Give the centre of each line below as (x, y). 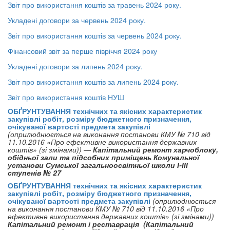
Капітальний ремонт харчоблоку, (156, 149)
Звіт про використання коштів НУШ (66, 97)
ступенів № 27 (35, 172)
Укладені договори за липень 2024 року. (75, 66)
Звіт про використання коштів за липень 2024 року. (93, 82)
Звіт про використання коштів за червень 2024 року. (95, 35)
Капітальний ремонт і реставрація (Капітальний (101, 224)
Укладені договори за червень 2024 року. (77, 20)
